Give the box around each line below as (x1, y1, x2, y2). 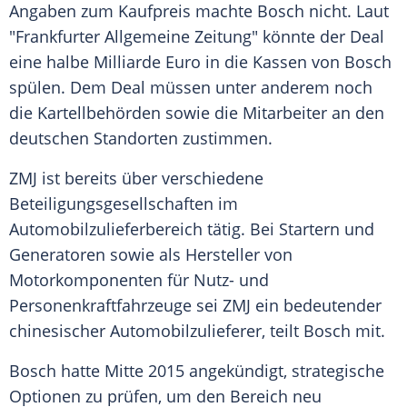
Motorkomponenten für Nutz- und (9, 269, 269, 292)
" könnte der (252, 25, 350, 48)
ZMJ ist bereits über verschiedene (9, 167, 263, 190)
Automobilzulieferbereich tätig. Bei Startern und (9, 218, 374, 241)
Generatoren (9, 243, 105, 266)
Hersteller (185, 243, 260, 266)
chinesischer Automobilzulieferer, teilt (9, 320, 303, 342)
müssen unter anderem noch (145, 76, 372, 99)
